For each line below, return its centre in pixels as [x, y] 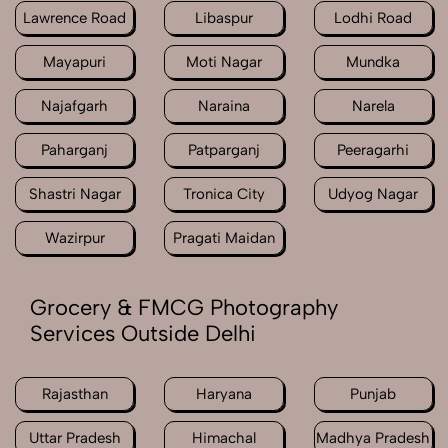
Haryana [223, 394]
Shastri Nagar [74, 194]
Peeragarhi [373, 150]
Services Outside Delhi [143, 334]
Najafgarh [75, 106]
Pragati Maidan [223, 238]
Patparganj [223, 150]
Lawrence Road [75, 18]
